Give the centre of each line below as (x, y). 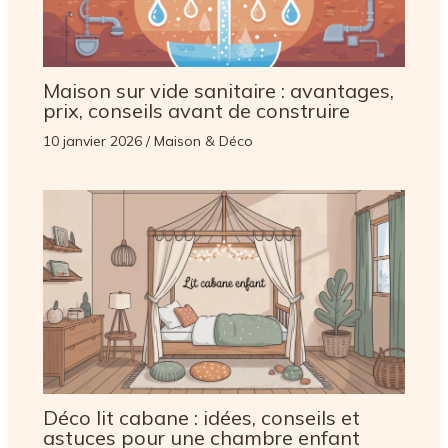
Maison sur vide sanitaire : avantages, (218, 90)
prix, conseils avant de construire (196, 110)
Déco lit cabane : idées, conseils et (201, 417)
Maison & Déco (203, 140)
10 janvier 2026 (94, 140)
